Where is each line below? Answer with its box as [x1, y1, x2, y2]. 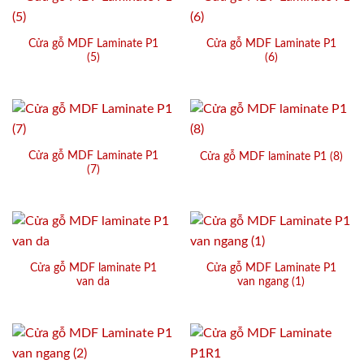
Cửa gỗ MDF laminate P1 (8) [199, 150, 343, 162]
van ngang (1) [237, 276, 305, 288]
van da [76, 276, 110, 288]
